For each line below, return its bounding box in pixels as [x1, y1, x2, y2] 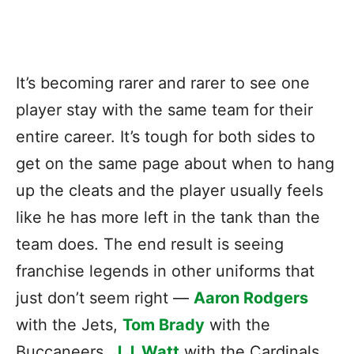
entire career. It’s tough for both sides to [16, 126, 315, 146]
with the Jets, [16, 314, 122, 334]
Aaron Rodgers [194, 288, 308, 307]
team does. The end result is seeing [16, 234, 284, 254]
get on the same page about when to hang [16, 153, 334, 173]
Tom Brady [122, 314, 205, 334]
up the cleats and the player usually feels [16, 180, 323, 200]
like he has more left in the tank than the [16, 207, 320, 227]
